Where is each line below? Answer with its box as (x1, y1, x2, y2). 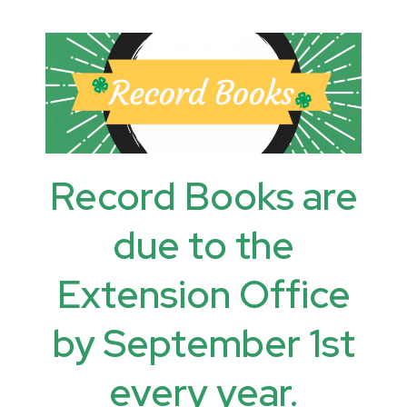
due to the (113, 220, 294, 272)
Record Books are (49, 171, 358, 223)
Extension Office (56, 269, 351, 321)
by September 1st (52, 318, 355, 370)
